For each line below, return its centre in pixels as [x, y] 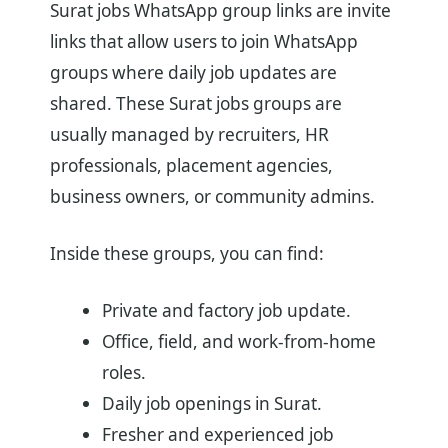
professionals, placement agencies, [191, 165]
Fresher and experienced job [217, 434]
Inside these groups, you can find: [187, 253]
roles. [123, 372]
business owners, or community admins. [212, 196]
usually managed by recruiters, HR [189, 134]
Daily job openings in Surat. [211, 403]
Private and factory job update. [226, 310]
